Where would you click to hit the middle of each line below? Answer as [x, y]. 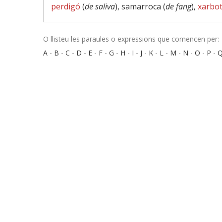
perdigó [66, 6]
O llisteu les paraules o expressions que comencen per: [131, 39]
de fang [178, 6]
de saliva [100, 6]
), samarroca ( [140, 6]
